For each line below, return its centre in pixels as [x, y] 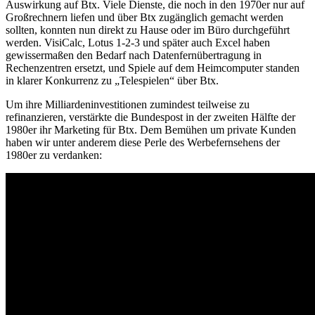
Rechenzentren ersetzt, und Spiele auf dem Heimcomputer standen [153, 67]
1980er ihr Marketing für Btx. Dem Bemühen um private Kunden [151, 129]
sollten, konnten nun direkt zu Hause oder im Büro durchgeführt [148, 30]
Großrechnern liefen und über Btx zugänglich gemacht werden [144, 17]
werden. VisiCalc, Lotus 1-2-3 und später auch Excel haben [138, 42]
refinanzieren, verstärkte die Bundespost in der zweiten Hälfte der [150, 117]
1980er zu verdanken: [54, 155]
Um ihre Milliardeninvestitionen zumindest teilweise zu [128, 104]
